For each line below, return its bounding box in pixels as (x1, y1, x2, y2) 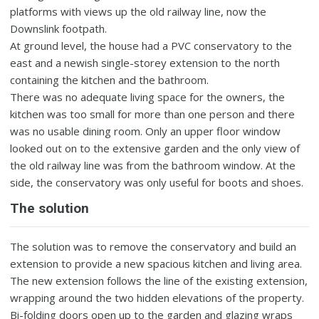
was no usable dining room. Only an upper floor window (10, 124, 281, 139)
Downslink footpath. (10, 21, 108, 36)
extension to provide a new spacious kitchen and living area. (10, 256, 303, 271)
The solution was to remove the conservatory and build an (10, 239, 297, 254)
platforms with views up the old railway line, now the (10, 4, 267, 19)
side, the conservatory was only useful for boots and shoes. (10, 175, 304, 190)
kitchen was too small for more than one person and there (10, 107, 296, 122)
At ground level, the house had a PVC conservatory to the (10, 38, 293, 53)
